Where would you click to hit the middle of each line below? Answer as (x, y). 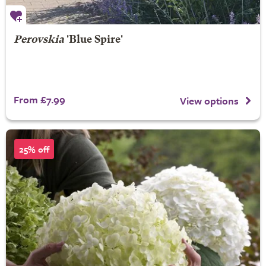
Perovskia (39, 40)
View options (209, 100)
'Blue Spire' (93, 40)
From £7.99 (39, 99)
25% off (34, 149)
